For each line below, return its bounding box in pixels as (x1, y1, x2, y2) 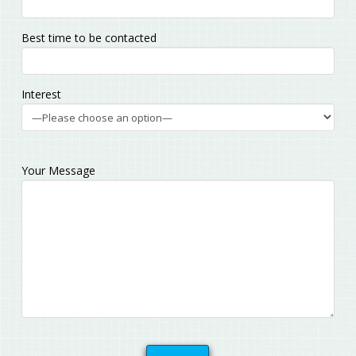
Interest (21, 87, 61, 103)
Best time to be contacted (21, 30, 157, 46)
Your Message (21, 163, 95, 179)
